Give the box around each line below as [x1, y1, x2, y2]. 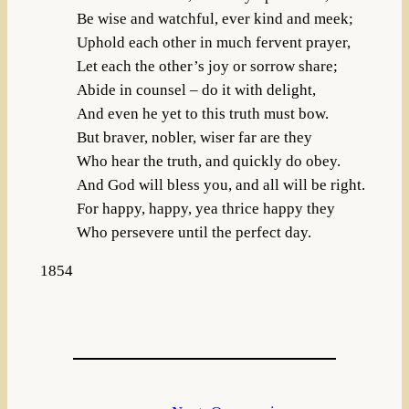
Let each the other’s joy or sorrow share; [76, 57, 338, 75]
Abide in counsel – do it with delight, [76, 80, 316, 99]
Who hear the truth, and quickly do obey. [76, 152, 341, 170]
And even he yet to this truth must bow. [76, 104, 329, 122]
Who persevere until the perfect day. [76, 223, 311, 241]
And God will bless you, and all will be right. [76, 175, 365, 194]
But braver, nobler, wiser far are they [76, 128, 312, 146]
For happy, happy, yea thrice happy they [76, 199, 335, 217]
